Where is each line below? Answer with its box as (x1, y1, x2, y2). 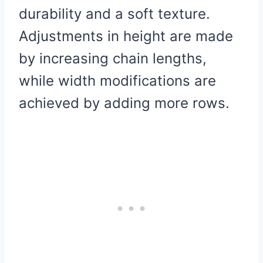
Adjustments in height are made (19, 27, 233, 45)
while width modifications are (19, 72, 216, 89)
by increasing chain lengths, (19, 49, 207, 67)
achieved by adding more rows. (19, 94, 230, 112)
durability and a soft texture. (19, 5, 210, 22)
